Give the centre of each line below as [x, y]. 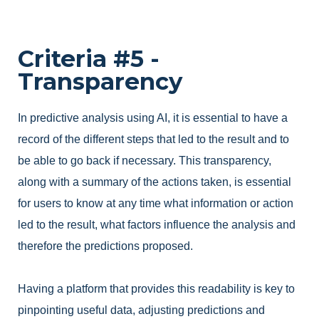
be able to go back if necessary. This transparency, [145, 161]
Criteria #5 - [89, 59]
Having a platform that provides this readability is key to [156, 289]
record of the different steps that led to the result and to [153, 140]
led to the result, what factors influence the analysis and [157, 225]
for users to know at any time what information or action [156, 204]
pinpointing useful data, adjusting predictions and [141, 310]
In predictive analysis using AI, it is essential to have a [153, 118]
